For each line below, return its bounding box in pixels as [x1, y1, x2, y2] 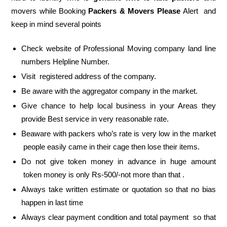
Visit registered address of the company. [21, 71, 157, 81]
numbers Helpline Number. [21, 57, 110, 66]
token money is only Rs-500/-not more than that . [21, 170, 185, 179]
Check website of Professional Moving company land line [21, 44, 216, 53]
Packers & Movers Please [88, 7, 180, 16]
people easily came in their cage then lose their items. [21, 142, 200, 151]
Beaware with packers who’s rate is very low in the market [21, 129, 216, 138]
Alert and [180, 7, 216, 16]
